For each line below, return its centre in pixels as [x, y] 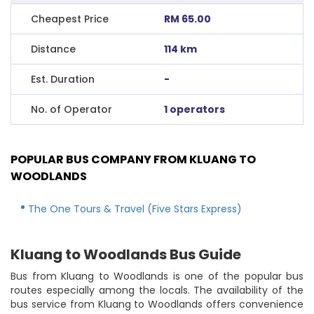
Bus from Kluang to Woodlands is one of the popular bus [157, 276]
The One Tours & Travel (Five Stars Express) [135, 209]
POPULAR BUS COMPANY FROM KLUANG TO [133, 159]
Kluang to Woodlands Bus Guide [126, 254]
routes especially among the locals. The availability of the [157, 290]
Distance [53, 49]
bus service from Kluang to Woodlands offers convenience [157, 304]
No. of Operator [71, 109]
